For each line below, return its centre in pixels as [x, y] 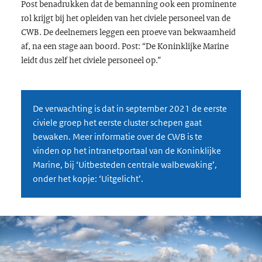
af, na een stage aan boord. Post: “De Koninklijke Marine [125, 46]
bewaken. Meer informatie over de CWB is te [117, 137]
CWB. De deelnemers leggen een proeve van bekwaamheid [128, 32]
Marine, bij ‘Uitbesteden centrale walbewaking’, [125, 165]
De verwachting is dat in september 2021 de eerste [130, 109]
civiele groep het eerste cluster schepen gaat [117, 123]
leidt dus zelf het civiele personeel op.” [91, 60]
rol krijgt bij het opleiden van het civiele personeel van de [125, 18]
